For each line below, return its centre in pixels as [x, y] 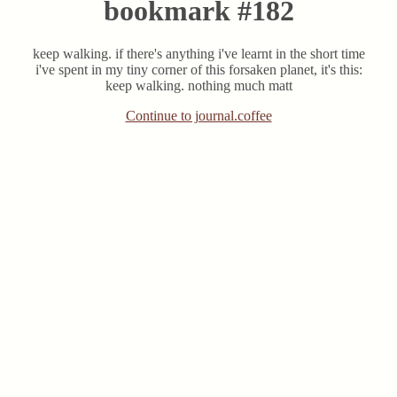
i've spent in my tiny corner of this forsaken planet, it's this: [198, 69]
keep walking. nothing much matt [198, 85]
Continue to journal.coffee [198, 115]
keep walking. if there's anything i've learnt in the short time [198, 53]
